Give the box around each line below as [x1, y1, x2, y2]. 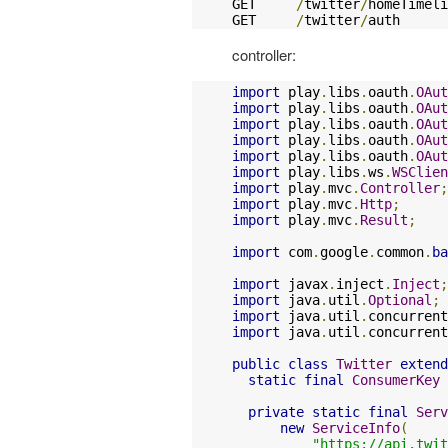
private [248, 404, 304, 420]
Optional [368, 292, 432, 308]
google [320, 244, 368, 260]
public [232, 356, 280, 372]
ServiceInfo [312, 420, 400, 436]
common [376, 244, 424, 260]
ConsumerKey [352, 372, 440, 388]
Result [360, 212, 408, 228]
